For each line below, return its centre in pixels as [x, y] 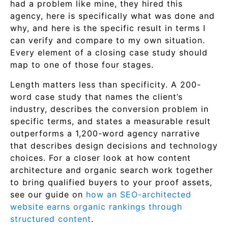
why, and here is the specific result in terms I [108, 28]
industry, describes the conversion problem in [109, 109]
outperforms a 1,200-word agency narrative [105, 133]
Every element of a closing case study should [109, 52]
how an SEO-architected [139, 194]
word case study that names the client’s [96, 97]
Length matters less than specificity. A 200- [106, 84]
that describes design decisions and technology [114, 146]
